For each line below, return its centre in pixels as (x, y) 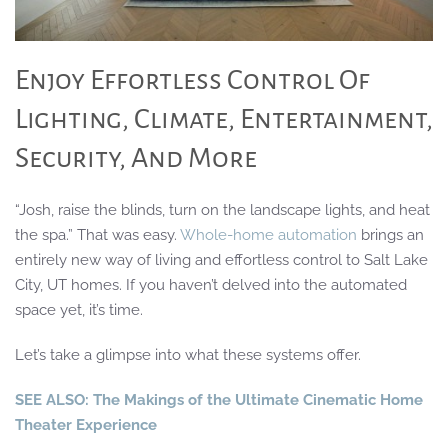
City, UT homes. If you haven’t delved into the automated (211, 284)
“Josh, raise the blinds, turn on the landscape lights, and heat (222, 209)
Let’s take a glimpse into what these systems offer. (190, 354)
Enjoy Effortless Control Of (192, 79)
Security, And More (136, 157)
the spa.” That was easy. (97, 234)
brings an (390, 234)
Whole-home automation (268, 234)
